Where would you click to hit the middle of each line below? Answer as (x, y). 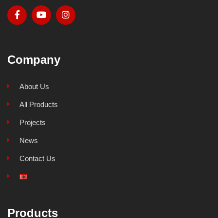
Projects (33, 122)
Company (34, 59)
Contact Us (37, 158)
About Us (34, 86)
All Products (39, 104)
